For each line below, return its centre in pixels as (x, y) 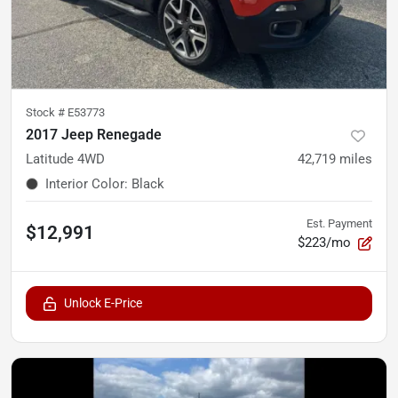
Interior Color (85, 184)
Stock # (47, 112)
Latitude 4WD (65, 159)
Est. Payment (339, 223)
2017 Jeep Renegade (94, 135)
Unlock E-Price (103, 303)
